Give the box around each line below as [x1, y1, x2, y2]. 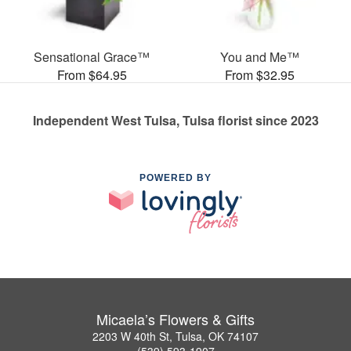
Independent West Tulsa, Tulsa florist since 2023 [32, 110, 319, 129]
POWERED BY [139, 172, 212, 183]
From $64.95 [56, 65, 127, 84]
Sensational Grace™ [34, 47, 150, 66]
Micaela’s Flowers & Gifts [96, 308, 255, 329]
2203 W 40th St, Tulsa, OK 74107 [92, 327, 259, 344]
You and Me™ [219, 47, 299, 66]
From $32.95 [224, 65, 295, 84]
